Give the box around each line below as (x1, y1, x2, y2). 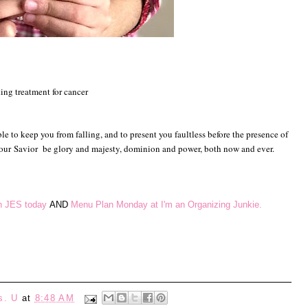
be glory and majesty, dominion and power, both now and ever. (38, 142, 274, 155)
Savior (14, 142, 38, 155)
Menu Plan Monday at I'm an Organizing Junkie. (68, 199, 267, 210)
